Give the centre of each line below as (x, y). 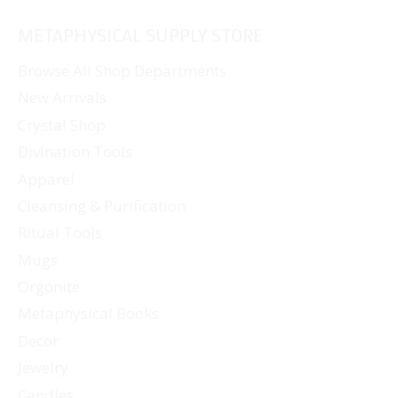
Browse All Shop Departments (122, 71)
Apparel (46, 179)
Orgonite (49, 287)
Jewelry (43, 368)
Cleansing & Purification (102, 206)
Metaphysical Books (88, 314)
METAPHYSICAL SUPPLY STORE (140, 35)
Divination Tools (75, 152)
